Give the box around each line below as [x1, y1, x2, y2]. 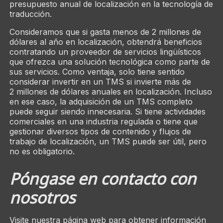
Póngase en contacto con [9, 168, 196, 190]
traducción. [9, 8, 52, 19]
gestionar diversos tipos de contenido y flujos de [9, 126, 191, 136]
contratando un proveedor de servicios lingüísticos [9, 46, 201, 57]
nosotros [9, 187, 75, 209]
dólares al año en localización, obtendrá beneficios [9, 36, 202, 47]
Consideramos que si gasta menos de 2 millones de [9, 26, 201, 37]
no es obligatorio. [9, 146, 75, 156]
